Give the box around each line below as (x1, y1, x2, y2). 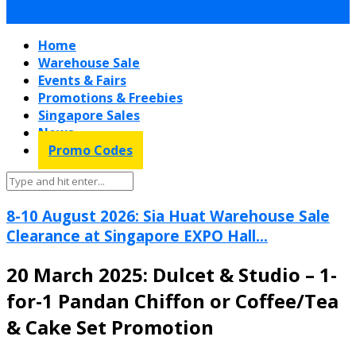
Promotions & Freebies (38, 89, 183, 106)
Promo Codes (48, 141, 133, 159)
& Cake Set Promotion (6, 313, 214, 340)
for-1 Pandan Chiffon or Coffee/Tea (6, 287, 339, 314)
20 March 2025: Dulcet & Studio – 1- (6, 261, 337, 288)
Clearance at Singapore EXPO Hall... (6, 225, 268, 246)
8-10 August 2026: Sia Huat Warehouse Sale (6, 205, 330, 226)
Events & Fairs (38, 72, 126, 89)
